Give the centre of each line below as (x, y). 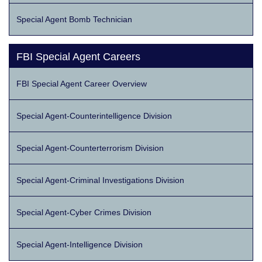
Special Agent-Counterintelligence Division (94, 116)
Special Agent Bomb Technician (74, 20)
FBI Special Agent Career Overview (82, 84)
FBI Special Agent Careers (78, 57)
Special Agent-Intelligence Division (80, 245)
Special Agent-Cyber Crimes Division (84, 213)
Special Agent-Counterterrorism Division (90, 148)
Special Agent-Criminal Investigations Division (100, 180)
